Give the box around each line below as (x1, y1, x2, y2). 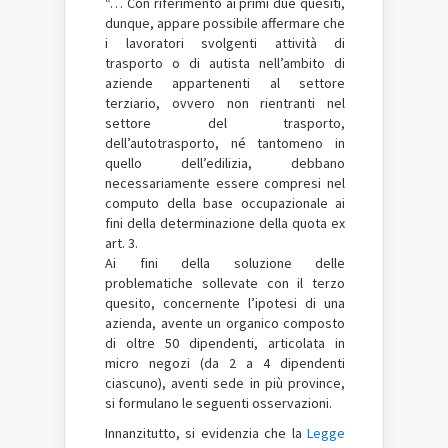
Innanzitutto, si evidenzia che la (105, 424, 307, 442)
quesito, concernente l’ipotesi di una (105, 294, 345, 312)
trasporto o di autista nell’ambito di (105, 54, 345, 72)
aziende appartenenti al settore (105, 74, 345, 92)
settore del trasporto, (105, 114, 345, 132)
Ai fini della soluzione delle (105, 254, 345, 272)
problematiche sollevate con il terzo (105, 274, 345, 292)
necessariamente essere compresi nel (105, 174, 345, 192)
